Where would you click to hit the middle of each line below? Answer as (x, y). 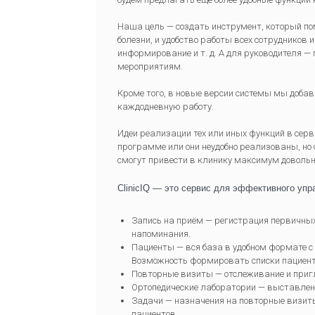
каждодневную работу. (166, 107)
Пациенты (153, 247)
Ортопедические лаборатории (194, 288)
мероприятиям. (150, 67)
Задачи (147, 301)
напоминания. (161, 234)
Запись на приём (167, 221)
